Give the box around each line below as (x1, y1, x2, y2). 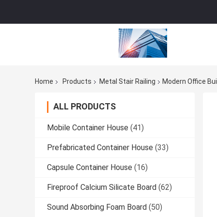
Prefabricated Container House (47, 143, 153, 153)
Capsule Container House (47, 163, 132, 172)
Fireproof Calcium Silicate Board (47, 183, 156, 192)
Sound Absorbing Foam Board (47, 202, 147, 212)
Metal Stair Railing (99, 77, 155, 86)
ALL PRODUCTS (53, 101, 116, 112)
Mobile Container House (47, 123, 128, 133)
